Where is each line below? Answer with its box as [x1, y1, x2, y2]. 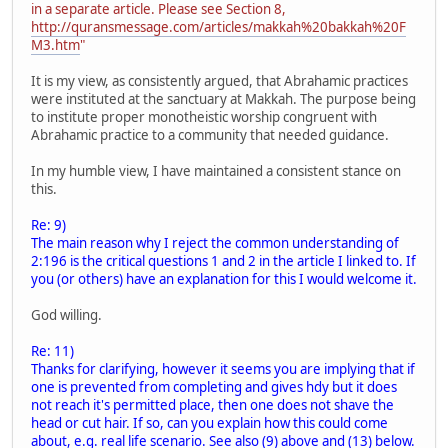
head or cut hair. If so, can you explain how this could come [31, 413, 388, 432]
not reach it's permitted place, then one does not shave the [31, 395, 394, 414]
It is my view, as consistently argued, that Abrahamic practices [31, 71, 408, 90]
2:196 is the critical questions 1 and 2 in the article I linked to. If [31, 251, 416, 270]
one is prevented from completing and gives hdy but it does [31, 377, 397, 396]
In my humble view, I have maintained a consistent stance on [31, 161, 401, 180]
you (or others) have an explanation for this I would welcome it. [31, 269, 417, 288]
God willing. [31, 305, 102, 324]
